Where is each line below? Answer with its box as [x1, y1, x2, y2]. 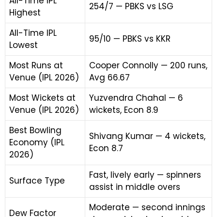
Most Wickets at [9, 92, 76, 104]
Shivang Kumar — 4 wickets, [89, 130, 205, 142]
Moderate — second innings [89, 201, 205, 213]
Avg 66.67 [89, 72, 130, 83]
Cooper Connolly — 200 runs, [89, 60, 207, 71]
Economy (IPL [9, 137, 64, 148]
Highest [9, 7, 41, 18]
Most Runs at [9, 60, 63, 71]
